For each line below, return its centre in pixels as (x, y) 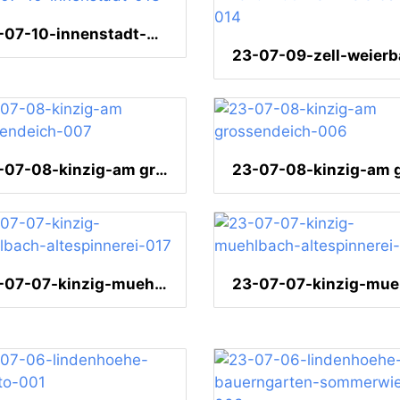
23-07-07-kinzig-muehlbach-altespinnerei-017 (161, 284)
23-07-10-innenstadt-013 (153, 34)
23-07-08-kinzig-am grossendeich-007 (162, 170)
